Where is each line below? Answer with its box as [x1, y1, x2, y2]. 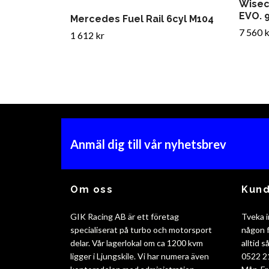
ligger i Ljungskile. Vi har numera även [70, 251, 209, 262]
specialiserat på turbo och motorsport [70, 225, 212, 235]
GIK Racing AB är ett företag [70, 211, 179, 222]
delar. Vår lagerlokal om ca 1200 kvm [70, 238, 203, 249]
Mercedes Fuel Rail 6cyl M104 [70, 13, 214, 25]
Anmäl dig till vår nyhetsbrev [70, 136, 226, 151]
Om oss [70, 184, 113, 196]
